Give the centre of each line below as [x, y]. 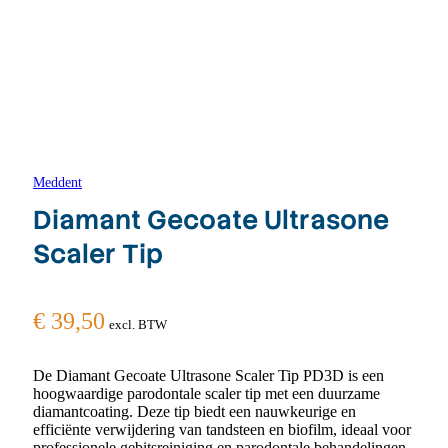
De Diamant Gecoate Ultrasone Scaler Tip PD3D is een [208, 376]
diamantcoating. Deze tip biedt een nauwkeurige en [194, 412]
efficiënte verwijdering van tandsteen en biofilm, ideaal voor [222, 430]
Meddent [57, 182]
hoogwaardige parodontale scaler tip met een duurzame [206, 394]
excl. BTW [138, 325]
